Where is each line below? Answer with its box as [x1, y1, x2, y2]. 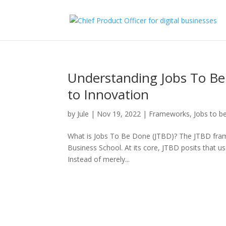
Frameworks [149, 109, 190, 119]
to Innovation [68, 85, 149, 103]
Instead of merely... [68, 154, 130, 164]
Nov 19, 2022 [97, 109, 141, 119]
